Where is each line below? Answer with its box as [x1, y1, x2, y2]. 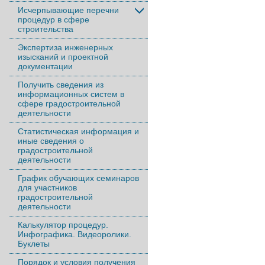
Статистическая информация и [18, 127, 139, 136]
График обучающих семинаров [18, 173, 139, 183]
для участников [18, 183, 77, 192]
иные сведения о [18, 136, 84, 146]
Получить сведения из [18, 80, 104, 89]
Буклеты [18, 239, 50, 248]
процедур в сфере [18, 15, 89, 24]
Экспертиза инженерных [18, 43, 113, 52]
